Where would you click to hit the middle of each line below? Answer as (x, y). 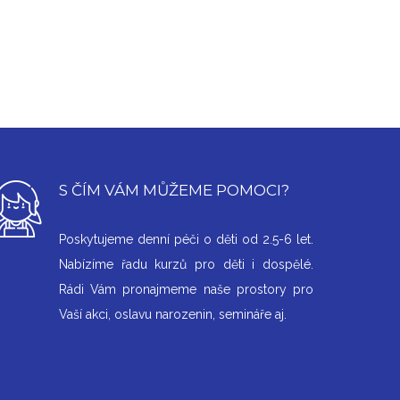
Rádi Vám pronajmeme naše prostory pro (186, 290)
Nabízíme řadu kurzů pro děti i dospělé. (186, 265)
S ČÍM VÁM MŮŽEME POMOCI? (174, 191)
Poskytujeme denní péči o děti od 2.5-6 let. (186, 240)
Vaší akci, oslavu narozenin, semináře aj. (174, 315)
